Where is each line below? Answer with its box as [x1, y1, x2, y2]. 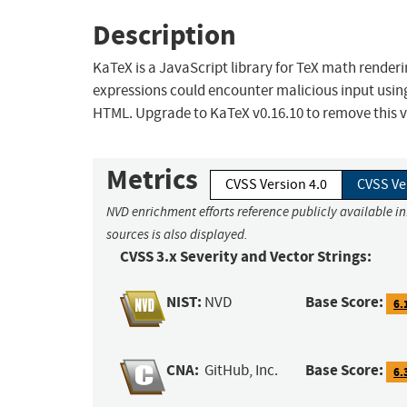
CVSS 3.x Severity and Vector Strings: [120, 246, 372, 268]
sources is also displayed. [106, 226, 248, 243]
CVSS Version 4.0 [225, 175, 327, 194]
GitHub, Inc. [204, 361, 279, 381]
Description [93, 15, 236, 54]
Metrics [106, 161, 198, 199]
